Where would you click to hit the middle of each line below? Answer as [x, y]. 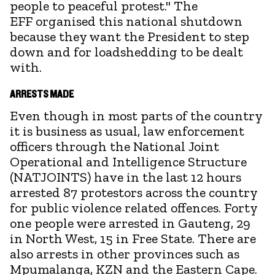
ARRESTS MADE [42, 94]
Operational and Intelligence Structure [128, 161]
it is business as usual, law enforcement [127, 131]
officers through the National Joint [114, 146]
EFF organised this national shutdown [126, 21]
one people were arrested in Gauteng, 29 [130, 223]
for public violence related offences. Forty [134, 207]
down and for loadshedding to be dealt [126, 52]
